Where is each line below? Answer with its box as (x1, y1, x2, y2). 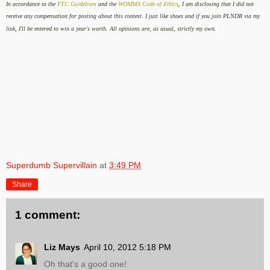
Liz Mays (44, 242, 80, 253)
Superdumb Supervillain (6, 160, 97, 170)
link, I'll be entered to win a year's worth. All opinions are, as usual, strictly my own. (6, 25, 216, 32)
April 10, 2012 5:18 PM (84, 242, 171, 253)
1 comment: (15, 208, 80, 221)
